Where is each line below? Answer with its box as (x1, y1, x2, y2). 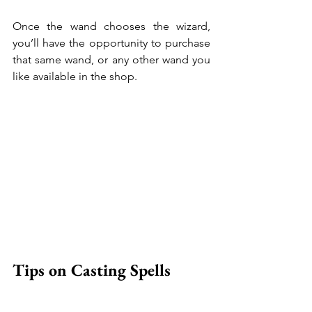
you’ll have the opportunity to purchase (13, 36, 210, 49)
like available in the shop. (13, 69, 137, 83)
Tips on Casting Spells (13, 258, 171, 281)
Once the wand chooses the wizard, (13, 19, 210, 33)
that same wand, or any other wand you (13, 52, 210, 66)
